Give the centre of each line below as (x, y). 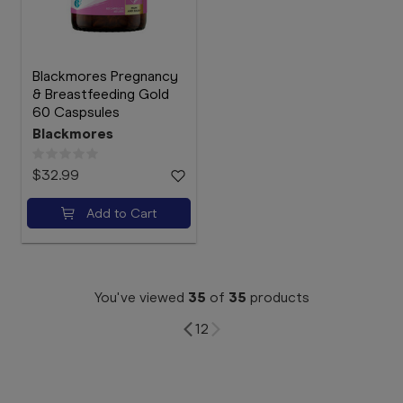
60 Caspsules (76, 112)
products (278, 297)
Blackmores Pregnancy (105, 76)
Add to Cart (121, 213)
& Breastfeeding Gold (101, 94)
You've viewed (141, 297)
